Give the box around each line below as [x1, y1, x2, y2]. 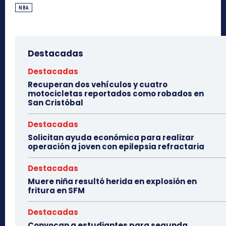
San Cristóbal [28, 97, 83, 108]
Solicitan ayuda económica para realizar [28, 132, 194, 143]
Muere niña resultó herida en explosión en [28, 176, 197, 187]
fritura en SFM [28, 185, 85, 196]
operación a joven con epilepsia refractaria [28, 141, 204, 152]
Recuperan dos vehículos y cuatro [28, 79, 167, 90]
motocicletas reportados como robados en [28, 88, 204, 99]
